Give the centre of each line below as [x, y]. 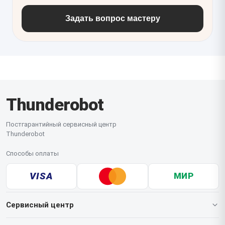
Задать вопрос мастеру [113, 18]
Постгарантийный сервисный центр [61, 124]
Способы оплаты [32, 153]
